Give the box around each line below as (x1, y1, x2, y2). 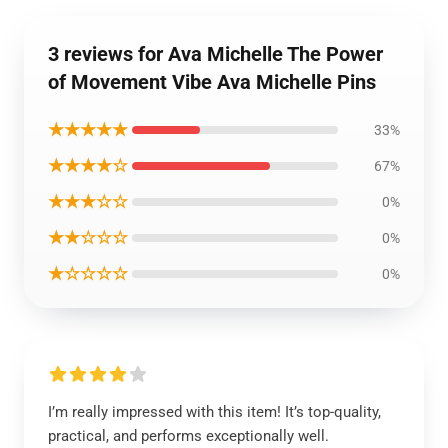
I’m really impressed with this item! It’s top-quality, (48, 403, 381, 421)
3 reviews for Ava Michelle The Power (48, 42, 383, 66)
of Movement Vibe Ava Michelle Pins (48, 70, 376, 94)
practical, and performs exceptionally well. (48, 427, 329, 445)
